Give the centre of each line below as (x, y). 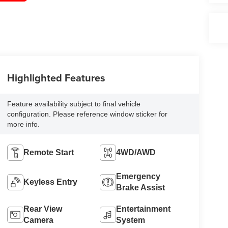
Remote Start (48, 153)
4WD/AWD (136, 153)
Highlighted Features (56, 78)
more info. (23, 124)
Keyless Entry (50, 182)
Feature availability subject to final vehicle (74, 104)
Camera (38, 220)
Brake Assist (141, 188)
